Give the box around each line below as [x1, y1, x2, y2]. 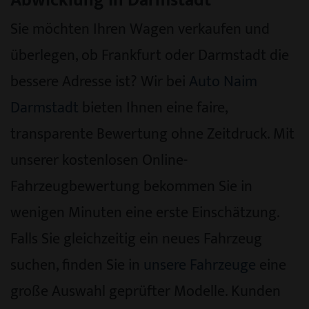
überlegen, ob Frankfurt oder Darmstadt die [10, 43, 289, 68]
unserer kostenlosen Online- [10, 148, 188, 172]
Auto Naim [189, 69, 257, 94]
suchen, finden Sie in [10, 252, 143, 277]
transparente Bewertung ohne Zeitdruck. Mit [10, 121, 295, 146]
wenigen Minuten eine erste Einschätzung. [10, 200, 279, 225]
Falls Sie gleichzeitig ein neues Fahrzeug [10, 226, 262, 251]
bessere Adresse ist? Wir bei [10, 69, 189, 94]
